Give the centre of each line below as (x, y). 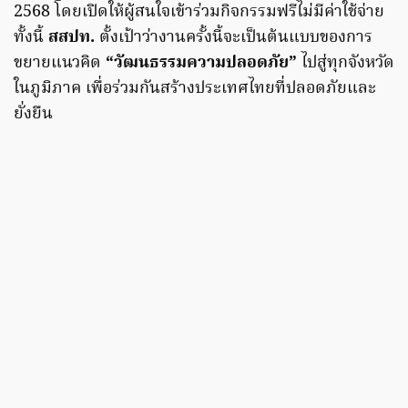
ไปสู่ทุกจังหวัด (346, 64)
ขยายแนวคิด (60, 64)
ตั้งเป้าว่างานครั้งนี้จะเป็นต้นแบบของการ (236, 38)
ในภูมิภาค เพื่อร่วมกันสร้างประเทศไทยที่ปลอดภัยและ (195, 89)
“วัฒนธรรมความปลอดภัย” (201, 64)
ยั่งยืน (33, 115)
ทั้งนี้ (31, 38)
